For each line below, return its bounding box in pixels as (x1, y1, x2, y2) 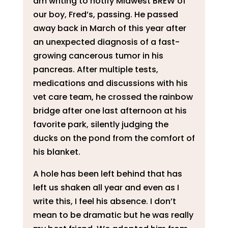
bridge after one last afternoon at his (33, 105, 187, 117)
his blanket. (33, 146, 80, 158)
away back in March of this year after (33, 22, 186, 35)
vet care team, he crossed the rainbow (33, 91, 193, 103)
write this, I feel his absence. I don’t (33, 195, 176, 208)
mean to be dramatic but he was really (33, 209, 193, 221)
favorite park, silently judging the (33, 119, 168, 131)
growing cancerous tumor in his (33, 50, 163, 62)
